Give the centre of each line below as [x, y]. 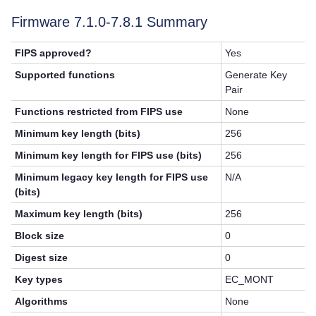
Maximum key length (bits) [79, 213]
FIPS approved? [54, 53]
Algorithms [42, 301]
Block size [40, 235]
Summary [175, 22]
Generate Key [256, 74]
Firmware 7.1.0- [61, 22]
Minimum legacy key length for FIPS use [112, 177]
